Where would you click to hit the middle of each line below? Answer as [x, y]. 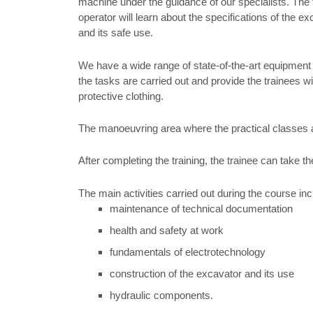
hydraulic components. [161, 295]
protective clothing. [121, 96]
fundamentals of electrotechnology [188, 252]
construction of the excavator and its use [202, 273]
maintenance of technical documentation [201, 208]
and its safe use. [116, 33]
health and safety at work [167, 230]
